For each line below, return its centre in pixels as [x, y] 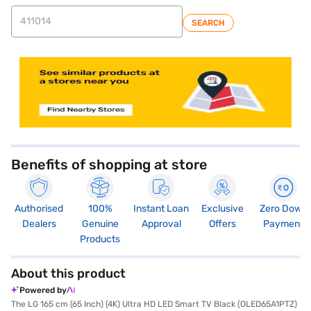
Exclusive [222, 208]
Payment [283, 224]
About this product [68, 273]
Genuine [100, 224]
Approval [161, 224]
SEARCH [208, 23]
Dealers [39, 224]
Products [100, 239]
